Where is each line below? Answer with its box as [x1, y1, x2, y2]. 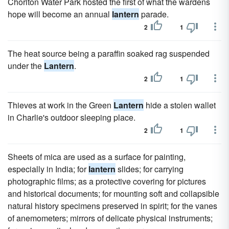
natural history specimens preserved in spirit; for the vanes [8, 200, 217, 212]
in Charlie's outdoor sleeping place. [8, 111, 135, 123]
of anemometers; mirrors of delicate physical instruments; [8, 212, 213, 224]
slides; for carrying [116, 163, 184, 175]
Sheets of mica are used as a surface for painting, [8, 151, 186, 163]
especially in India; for [8, 163, 88, 175]
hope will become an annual [8, 8, 112, 20]
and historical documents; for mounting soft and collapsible [8, 188, 219, 199]
